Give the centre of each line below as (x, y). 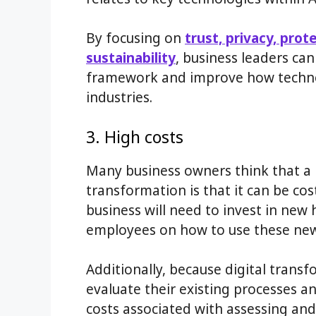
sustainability (131, 58)
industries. (119, 97)
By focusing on (135, 38)
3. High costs (135, 136)
